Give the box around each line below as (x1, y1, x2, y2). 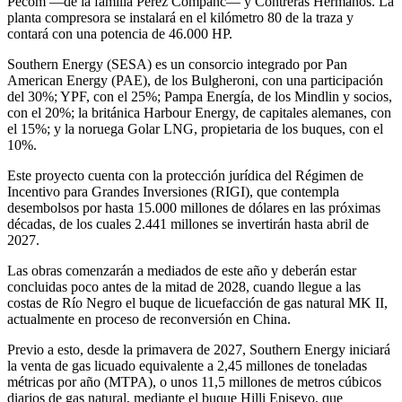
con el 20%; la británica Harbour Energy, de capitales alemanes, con (7, 104, 391, 120)
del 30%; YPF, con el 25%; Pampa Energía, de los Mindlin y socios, (7, 88, 392, 104)
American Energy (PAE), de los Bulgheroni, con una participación (7, 72, 383, 88)
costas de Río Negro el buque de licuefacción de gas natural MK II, (7, 294, 388, 310)
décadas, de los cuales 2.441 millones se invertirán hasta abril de (7, 215, 369, 232)
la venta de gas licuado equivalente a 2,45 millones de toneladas (7, 357, 367, 373)
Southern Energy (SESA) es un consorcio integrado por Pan (7, 56, 347, 72)
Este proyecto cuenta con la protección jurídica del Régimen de (7, 167, 363, 183)
